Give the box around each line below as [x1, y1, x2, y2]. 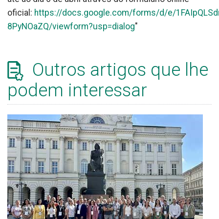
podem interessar [7, 80, 147, 101]
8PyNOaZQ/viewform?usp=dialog [7, 21, 135, 31]
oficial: [7, 7, 34, 18]
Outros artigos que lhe [28, 59, 208, 80]
